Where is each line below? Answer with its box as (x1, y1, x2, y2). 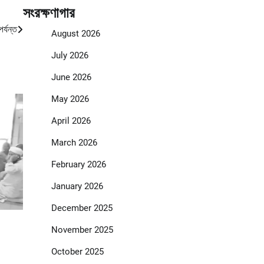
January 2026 (51, 181, 103, 192)
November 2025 (51, 225, 113, 236)
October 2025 (51, 246, 104, 258)
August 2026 (51, 28, 100, 39)
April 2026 (51, 115, 91, 127)
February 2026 (51, 159, 106, 170)
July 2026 (51, 50, 88, 61)
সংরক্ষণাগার (22, 5, 75, 22)
